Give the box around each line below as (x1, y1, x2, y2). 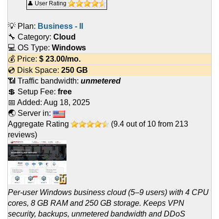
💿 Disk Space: (8, 66, 61, 75)
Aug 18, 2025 (44, 98, 90, 107)
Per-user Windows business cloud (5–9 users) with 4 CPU (8, 188, 209, 197)
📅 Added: (8, 98, 44, 107)
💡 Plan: (8, 22, 38, 31)
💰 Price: (8, 55, 39, 64)
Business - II (38, 22, 83, 31)
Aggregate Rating (8, 120, 71, 129)
